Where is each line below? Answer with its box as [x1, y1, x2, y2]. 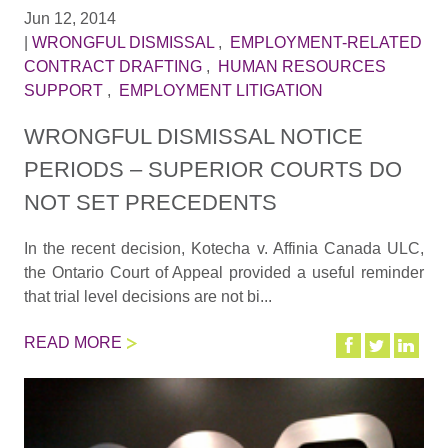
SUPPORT [23, 82, 103, 100]
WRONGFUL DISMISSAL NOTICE [23, 123, 363, 149]
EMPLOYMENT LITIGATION [118, 82, 323, 100]
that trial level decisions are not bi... [23, 287, 272, 305]
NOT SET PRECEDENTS [23, 189, 277, 215]
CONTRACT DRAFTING [23, 58, 202, 76]
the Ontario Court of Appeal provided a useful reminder [23, 263, 425, 281]
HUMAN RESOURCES [217, 58, 386, 76]
